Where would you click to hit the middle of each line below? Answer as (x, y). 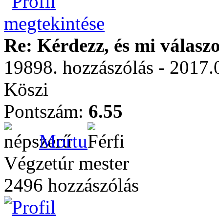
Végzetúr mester (66, 163)
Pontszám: (46, 111)
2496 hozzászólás (71, 185)
